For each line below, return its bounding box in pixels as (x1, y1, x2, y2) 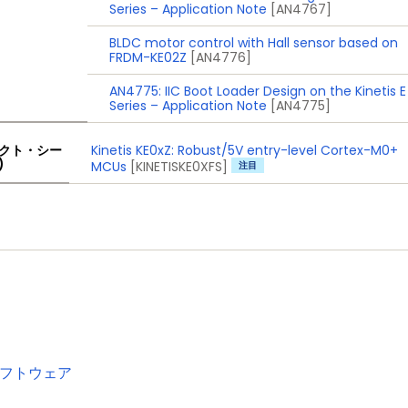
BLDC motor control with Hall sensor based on (109, 34, 399, 52)
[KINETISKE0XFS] (129, 157, 228, 176)
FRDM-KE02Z (109, 48, 188, 66)
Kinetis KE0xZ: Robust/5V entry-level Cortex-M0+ (90, 141, 398, 159)
